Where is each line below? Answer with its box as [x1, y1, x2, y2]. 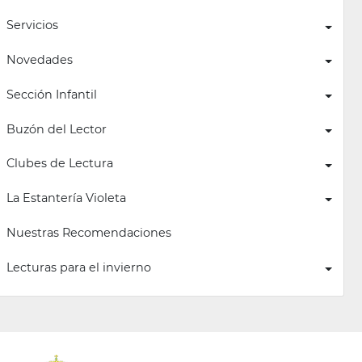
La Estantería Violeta [6, 191, 126, 206]
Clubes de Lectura [6, 156, 113, 171]
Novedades [6, 53, 73, 68]
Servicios [6, 18, 58, 33]
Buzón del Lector [6, 121, 107, 137]
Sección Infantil [6, 86, 97, 102]
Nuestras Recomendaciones [6, 225, 171, 240]
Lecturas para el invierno [6, 259, 151, 275]
